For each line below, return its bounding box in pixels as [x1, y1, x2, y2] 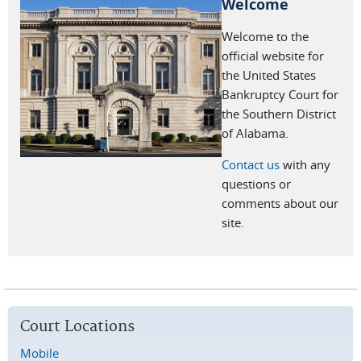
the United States [222, 67, 316, 83]
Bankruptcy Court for [222, 86, 338, 102]
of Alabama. [222, 125, 288, 141]
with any [280, 156, 330, 172]
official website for [222, 48, 324, 64]
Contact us [222, 156, 280, 172]
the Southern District [222, 106, 336, 122]
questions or [222, 176, 291, 192]
